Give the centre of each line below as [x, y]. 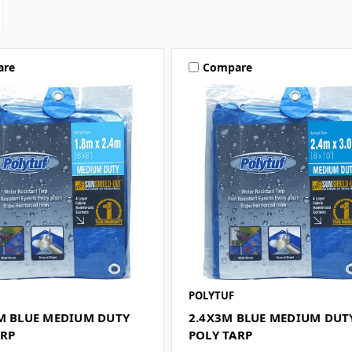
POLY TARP [220, 335]
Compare [227, 67]
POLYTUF [211, 296]
